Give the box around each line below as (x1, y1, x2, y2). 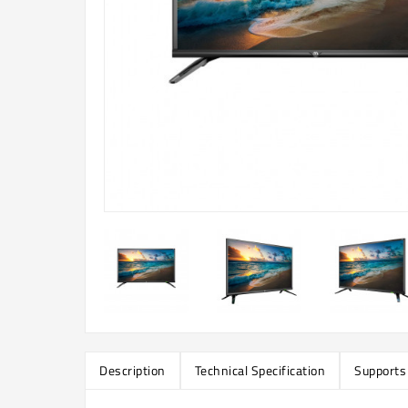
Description (99, 360, 166, 380)
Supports (354, 360, 406, 380)
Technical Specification (194, 360, 325, 380)
